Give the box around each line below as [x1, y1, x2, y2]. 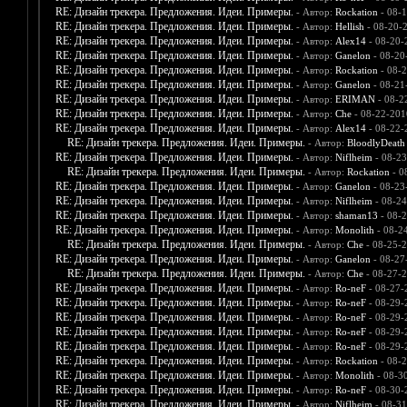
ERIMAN [334, 94, 375, 105]
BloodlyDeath [346, 137, 405, 149]
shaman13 [334, 210, 378, 222]
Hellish [334, 21, 364, 33]
